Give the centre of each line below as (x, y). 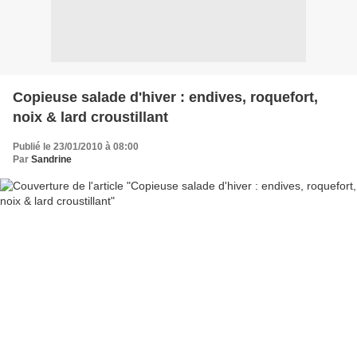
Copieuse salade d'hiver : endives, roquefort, (165, 97)
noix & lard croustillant (90, 117)
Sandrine (51, 159)
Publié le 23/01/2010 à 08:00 (76, 146)
